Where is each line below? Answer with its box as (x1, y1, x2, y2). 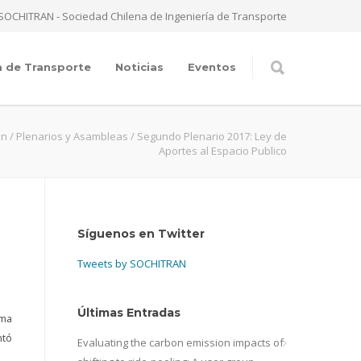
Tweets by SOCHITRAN (77, 256, 186, 271)
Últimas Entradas (77, 305, 180, 320)
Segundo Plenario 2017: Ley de (137, 129, 287, 143)
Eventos (188, 60, 236, 73)
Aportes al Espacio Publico (159, 143, 287, 158)
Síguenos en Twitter (77, 226, 205, 241)
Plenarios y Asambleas (16, 129, 128, 143)
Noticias (115, 60, 164, 73)
